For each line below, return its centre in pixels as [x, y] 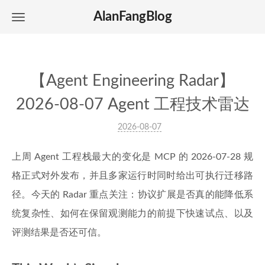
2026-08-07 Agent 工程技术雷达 [132, 104]
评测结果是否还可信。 [59, 232]
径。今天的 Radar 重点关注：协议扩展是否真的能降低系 [132, 195]
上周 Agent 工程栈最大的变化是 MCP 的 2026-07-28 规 [132, 157]
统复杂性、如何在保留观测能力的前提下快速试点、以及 [132, 214]
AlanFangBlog [132, 17]
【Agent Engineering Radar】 [132, 81]
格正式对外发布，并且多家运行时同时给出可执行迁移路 [132, 176]
